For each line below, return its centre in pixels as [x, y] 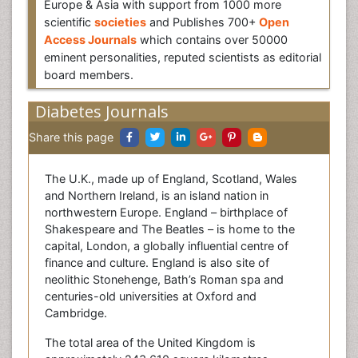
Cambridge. [76, 313]
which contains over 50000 [212, 40]
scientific [69, 22]
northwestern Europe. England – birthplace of [166, 212]
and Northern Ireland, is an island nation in [157, 195]
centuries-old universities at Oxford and [151, 296]
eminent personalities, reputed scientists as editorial [183, 57]
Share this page [71, 137]
